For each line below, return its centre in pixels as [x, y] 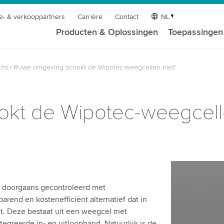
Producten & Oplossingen [107, 32]
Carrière [90, 17]
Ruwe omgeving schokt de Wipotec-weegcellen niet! [94, 67]
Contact [127, 17]
